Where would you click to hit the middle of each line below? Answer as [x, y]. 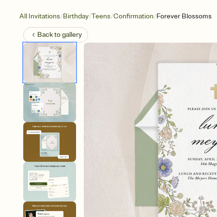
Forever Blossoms [184, 16]
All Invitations [40, 16]
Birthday [76, 16]
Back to [50, 35]
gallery [72, 35]
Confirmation [133, 16]
